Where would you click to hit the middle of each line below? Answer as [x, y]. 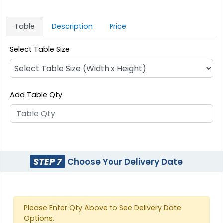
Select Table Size [40, 50]
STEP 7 [47, 161]
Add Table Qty [36, 95]
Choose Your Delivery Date [124, 162]
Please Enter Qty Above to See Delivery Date [103, 208]
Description [72, 27]
